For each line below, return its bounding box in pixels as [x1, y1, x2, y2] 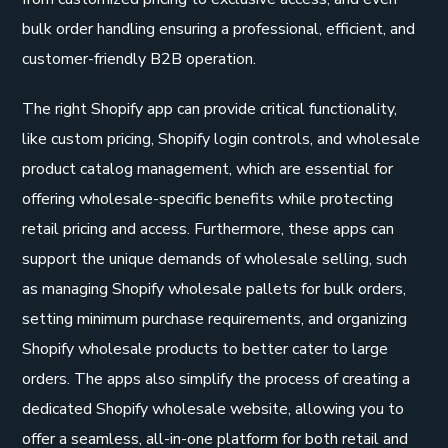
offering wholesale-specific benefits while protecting [22, 187, 394, 210]
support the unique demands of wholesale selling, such [22, 247, 408, 270]
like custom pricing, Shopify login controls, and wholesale [22, 127, 421, 150]
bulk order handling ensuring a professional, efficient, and [22, 17, 416, 40]
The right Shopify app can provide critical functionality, [22, 97, 398, 120]
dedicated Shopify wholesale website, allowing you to [22, 397, 405, 420]
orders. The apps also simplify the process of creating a [22, 367, 411, 390]
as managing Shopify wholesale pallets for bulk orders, [22, 277, 407, 300]
